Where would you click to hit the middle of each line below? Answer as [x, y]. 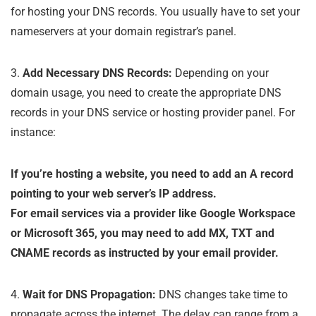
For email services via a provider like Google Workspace [153, 213]
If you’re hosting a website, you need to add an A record [152, 174]
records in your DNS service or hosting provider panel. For [153, 112]
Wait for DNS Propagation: [89, 294]
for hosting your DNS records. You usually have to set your [155, 11]
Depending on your [220, 73]
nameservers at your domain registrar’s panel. [123, 31]
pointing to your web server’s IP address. [114, 193]
